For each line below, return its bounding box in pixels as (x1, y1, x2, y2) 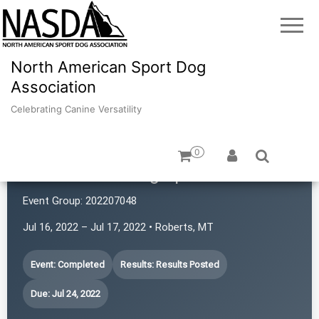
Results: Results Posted (120, 258, 219, 270)
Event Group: (23, 194, 83, 207)
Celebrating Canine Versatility (11, 103, 142, 115)
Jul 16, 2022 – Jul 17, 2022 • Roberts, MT (23, 220, 214, 234)
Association (11, 77, 96, 96)
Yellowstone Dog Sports (23, 162, 219, 184)
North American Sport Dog (11, 57, 206, 76)
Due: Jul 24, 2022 (31, 288, 100, 299)
